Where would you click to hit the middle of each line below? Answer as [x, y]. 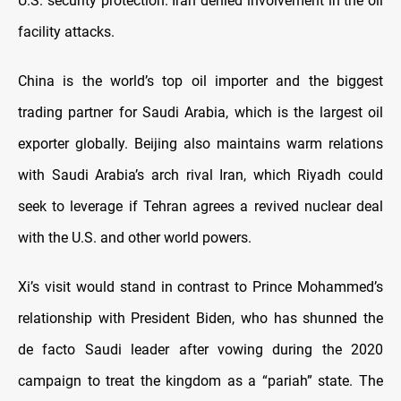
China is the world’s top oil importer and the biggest [200, 81]
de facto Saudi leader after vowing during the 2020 [200, 349]
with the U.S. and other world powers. [135, 237]
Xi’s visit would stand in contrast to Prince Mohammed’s [200, 286]
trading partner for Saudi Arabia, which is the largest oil [200, 112]
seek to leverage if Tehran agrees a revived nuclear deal [200, 206]
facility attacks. [66, 31]
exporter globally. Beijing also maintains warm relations [200, 143]
